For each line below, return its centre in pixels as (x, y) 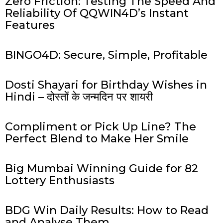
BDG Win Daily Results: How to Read (107, 211)
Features (30, 25)
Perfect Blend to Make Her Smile (97, 139)
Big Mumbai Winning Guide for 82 (102, 169)
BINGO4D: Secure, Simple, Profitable (106, 55)
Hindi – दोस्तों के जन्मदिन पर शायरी (79, 97)
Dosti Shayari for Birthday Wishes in (106, 85)
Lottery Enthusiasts (60, 181)
